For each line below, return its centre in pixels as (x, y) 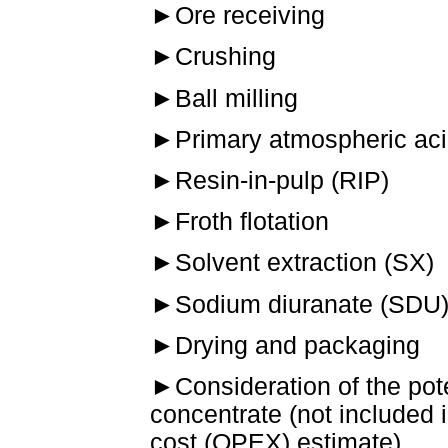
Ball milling (236, 98)
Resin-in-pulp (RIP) (282, 180)
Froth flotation (252, 222)
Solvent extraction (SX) (304, 263)
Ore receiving (250, 16)
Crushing (225, 57)
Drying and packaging (297, 345)
